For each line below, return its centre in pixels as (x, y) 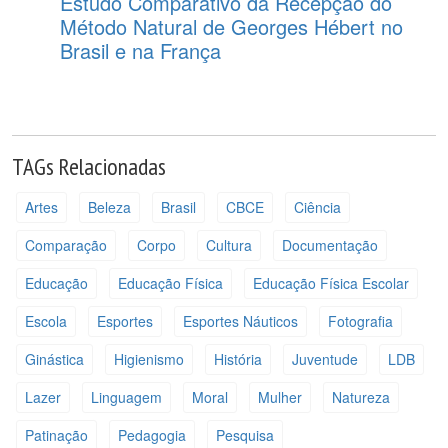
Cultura (228, 244)
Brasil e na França (140, 50)
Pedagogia (151, 434)
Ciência (317, 206)
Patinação (56, 434)
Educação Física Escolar (330, 282)
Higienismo (148, 358)
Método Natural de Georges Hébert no (231, 26)
